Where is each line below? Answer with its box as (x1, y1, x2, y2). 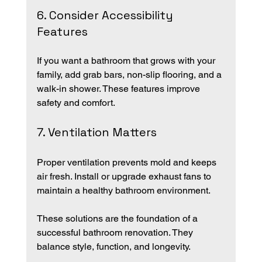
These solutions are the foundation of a (36, 212, 200, 224)
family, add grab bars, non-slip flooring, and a (36, 68, 224, 80)
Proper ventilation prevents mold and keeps (36, 156, 219, 168)
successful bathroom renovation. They (36, 226, 195, 238)
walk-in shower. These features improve (36, 82, 202, 94)
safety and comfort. (36, 96, 115, 108)
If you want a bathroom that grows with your (36, 54, 218, 66)
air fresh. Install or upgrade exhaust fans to (36, 170, 213, 182)
